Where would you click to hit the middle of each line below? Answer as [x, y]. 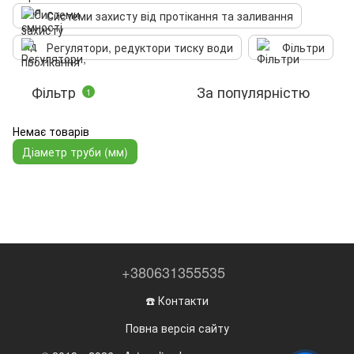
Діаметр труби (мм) [75, 152]
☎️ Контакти [177, 300]
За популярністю [253, 92]
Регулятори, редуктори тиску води [140, 47]
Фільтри [303, 47]
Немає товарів [51, 131]
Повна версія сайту [177, 328]
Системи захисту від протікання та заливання [170, 16]
